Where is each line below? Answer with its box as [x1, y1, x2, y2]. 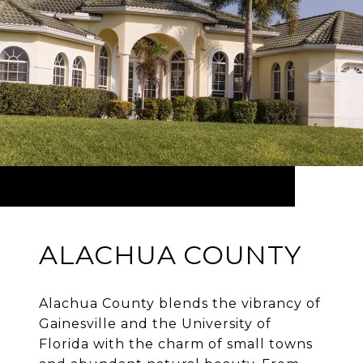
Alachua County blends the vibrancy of [39, 296, 321, 312]
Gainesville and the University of [39, 316, 271, 332]
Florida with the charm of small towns [39, 336, 313, 352]
